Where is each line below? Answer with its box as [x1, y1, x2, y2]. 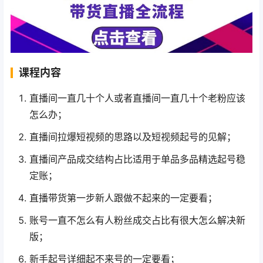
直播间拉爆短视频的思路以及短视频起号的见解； [29, 130, 236, 143]
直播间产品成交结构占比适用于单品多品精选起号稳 [29, 153, 245, 165]
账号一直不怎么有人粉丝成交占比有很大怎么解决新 [29, 214, 245, 226]
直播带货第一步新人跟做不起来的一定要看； [29, 191, 217, 204]
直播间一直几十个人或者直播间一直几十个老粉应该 [29, 92, 245, 104]
